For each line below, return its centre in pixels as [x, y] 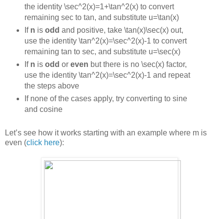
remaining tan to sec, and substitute [86, 51]
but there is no [115, 64]
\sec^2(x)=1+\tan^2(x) [101, 6]
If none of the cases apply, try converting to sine [106, 98]
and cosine [43, 109]
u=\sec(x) [164, 51]
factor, [175, 64]
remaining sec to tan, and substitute [86, 17]
